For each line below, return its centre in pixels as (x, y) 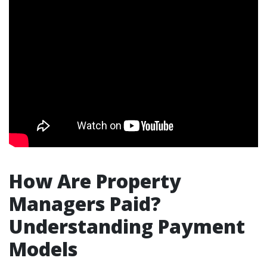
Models (43, 249)
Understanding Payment (127, 226)
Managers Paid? (85, 204)
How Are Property (95, 181)
